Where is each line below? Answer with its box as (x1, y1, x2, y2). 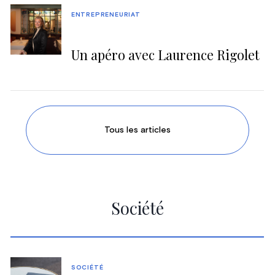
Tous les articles (104, 125, 171, 134)
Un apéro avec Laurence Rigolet (71, 45, 260, 63)
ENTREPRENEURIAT (71, 11, 141, 18)
